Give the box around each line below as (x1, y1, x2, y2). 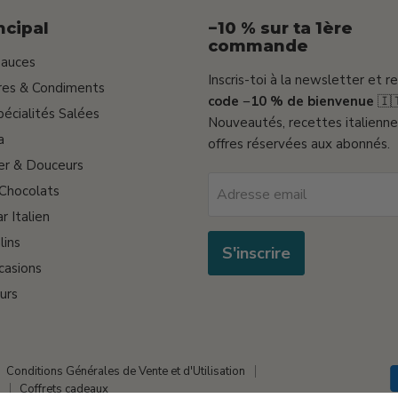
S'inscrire (222, 242, 291, 264)
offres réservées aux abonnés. (208, 134, 390, 153)
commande (208, 36, 308, 56)
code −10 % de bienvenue (208, 92, 374, 110)
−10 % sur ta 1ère (208, 18, 353, 38)
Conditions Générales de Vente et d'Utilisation (6, 362, 245, 379)
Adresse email (217, 184, 307, 204)
